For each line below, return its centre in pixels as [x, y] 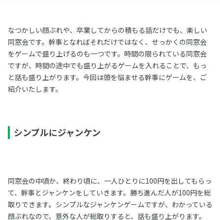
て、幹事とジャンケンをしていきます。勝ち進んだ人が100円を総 [109, 192]
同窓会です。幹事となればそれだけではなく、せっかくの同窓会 [107, 42]
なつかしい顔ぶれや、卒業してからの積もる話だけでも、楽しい [107, 30]
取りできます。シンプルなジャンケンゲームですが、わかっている [110, 204]
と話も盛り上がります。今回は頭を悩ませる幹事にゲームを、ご [107, 77]
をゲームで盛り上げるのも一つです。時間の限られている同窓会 [107, 54]
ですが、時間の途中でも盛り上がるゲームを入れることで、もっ [107, 65]
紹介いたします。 [35, 89]
